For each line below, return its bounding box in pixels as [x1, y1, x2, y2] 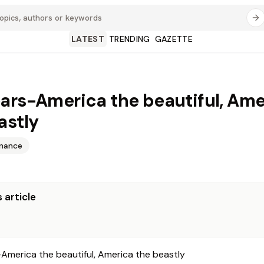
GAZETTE [154, 34, 193, 44]
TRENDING [108, 34, 150, 44]
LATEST [71, 34, 104, 44]
